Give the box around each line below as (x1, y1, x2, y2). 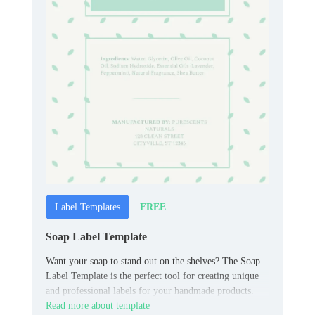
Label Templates (55, 202, 120, 213)
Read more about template (46, 300, 150, 311)
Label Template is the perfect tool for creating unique (46, 271, 259, 282)
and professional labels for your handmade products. (46, 285, 254, 297)
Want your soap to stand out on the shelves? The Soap (46, 256, 260, 267)
